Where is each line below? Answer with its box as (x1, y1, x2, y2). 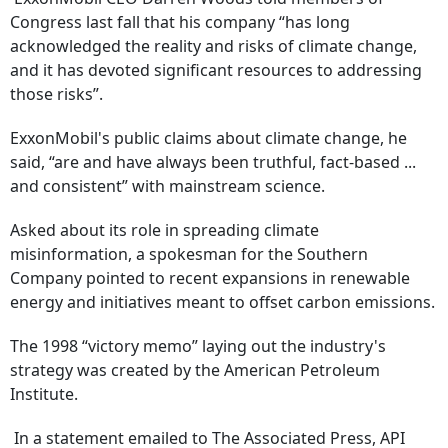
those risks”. (10, 83, 103, 106)
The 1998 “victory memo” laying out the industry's (10, 335, 386, 358)
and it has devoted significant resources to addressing (10, 59, 422, 82)
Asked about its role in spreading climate (10, 219, 319, 242)
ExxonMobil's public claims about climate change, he (10, 127, 407, 150)
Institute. (10, 383, 78, 406)
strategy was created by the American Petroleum (10, 359, 380, 382)
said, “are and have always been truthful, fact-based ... (10, 151, 416, 174)
